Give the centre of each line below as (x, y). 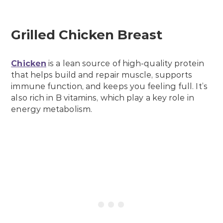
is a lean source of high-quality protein (125, 63)
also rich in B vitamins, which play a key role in (103, 98)
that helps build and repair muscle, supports (102, 75)
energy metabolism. (52, 109)
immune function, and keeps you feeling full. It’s (109, 86)
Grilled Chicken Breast (87, 35)
